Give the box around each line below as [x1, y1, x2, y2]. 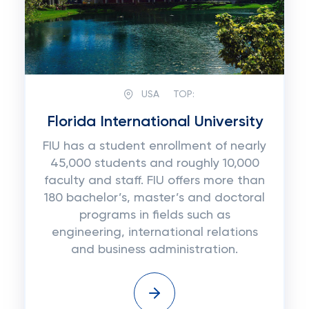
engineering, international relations [51, 226, 258, 239]
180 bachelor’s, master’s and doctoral [44, 192, 265, 204]
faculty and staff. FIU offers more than [44, 175, 265, 187]
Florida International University [46, 114, 263, 130]
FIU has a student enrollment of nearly [43, 140, 266, 152]
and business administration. [71, 243, 238, 256]
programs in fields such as [79, 209, 230, 221]
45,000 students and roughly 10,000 [50, 157, 259, 170]
